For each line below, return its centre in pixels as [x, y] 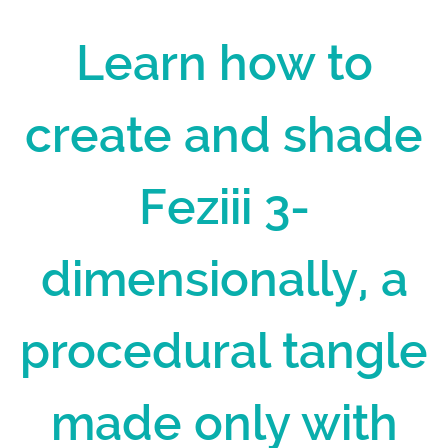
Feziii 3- [224, 206]
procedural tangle [224, 350]
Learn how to [224, 62]
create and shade [224, 134]
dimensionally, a [224, 278]
